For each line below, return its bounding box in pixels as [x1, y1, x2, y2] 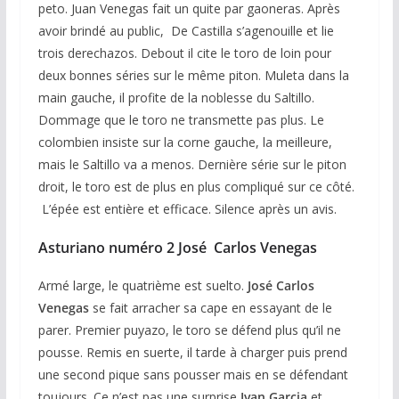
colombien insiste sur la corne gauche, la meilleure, [37, 133, 332, 151]
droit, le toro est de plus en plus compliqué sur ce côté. [37, 177, 354, 195]
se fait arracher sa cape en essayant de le [88, 298, 332, 316]
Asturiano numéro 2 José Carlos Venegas [37, 237, 317, 257]
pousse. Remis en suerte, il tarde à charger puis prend [37, 343, 347, 361]
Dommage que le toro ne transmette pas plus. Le [37, 110, 324, 128]
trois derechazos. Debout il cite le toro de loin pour [37, 44, 331, 61]
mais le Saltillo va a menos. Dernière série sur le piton [37, 155, 346, 173]
